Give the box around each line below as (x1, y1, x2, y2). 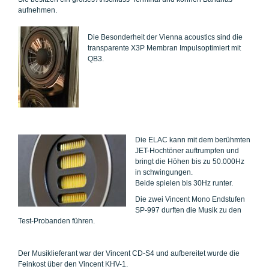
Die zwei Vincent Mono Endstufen (135, 195, 245, 204)
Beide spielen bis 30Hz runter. (135, 179, 233, 187)
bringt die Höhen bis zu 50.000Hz (135, 157, 244, 166)
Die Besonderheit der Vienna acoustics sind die (88, 33, 243, 41)
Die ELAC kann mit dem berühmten (135, 136, 250, 144)
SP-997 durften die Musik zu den (135, 206, 241, 214)
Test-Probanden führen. (18, 217, 95, 225)
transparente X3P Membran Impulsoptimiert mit (88, 44, 241, 52)
